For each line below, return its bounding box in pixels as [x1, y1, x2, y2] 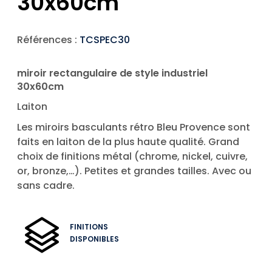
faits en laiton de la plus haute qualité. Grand [17, 135, 239, 149]
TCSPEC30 [80, 33, 130, 47]
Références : [17, 33, 80, 47]
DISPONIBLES [70, 234, 119, 245]
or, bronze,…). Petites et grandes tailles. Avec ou [17, 164, 251, 178]
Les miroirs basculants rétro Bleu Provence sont [17, 120, 250, 135]
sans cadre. [17, 178, 75, 193]
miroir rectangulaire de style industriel [17, 66, 208, 81]
